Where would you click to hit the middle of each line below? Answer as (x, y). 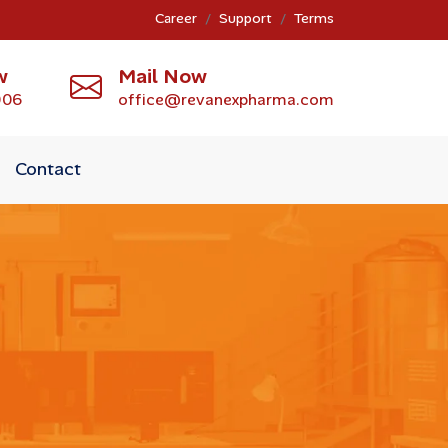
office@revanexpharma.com (226, 99)
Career (176, 18)
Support (245, 18)
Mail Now (162, 75)
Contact (48, 168)
